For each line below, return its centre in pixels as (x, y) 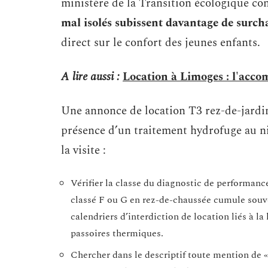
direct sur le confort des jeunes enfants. (161, 43)
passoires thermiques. (117, 233)
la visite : (83, 150)
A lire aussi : (90, 77)
